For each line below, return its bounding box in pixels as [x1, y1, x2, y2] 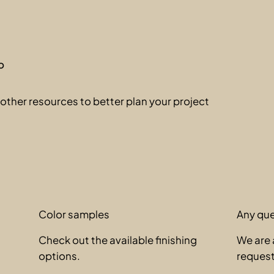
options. [39, 250, 81, 263]
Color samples [39, 208, 110, 221]
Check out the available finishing [39, 234, 198, 247]
